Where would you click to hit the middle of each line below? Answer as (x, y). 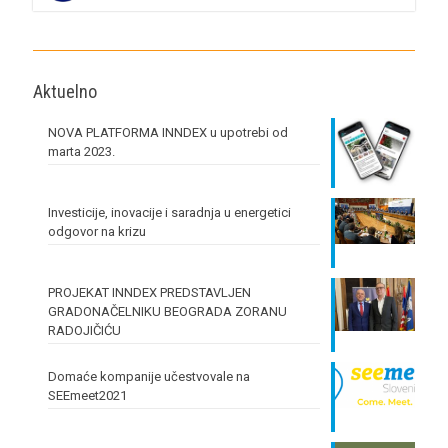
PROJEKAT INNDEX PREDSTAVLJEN (149, 292)
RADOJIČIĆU (84, 330)
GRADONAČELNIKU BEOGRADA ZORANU (167, 311)
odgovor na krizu (97, 231)
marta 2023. (81, 151)
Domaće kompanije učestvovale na (149, 376)
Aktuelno (65, 91)
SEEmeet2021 (87, 395)
